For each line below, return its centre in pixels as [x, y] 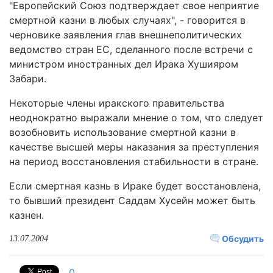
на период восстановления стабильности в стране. [134, 161]
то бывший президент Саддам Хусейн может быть [132, 200]
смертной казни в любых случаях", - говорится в [127, 20]
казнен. [27, 215]
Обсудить [242, 239]
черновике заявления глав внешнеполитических [126, 35]
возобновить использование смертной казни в [122, 132]
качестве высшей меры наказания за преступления [134, 147]
